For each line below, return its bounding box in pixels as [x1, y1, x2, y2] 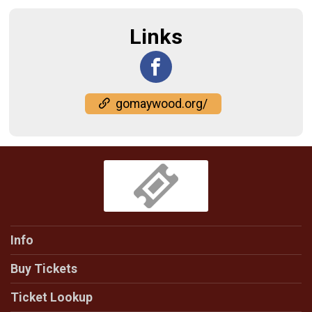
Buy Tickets [10, 262, 77, 276]
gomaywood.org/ [115, 97, 208, 111]
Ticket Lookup [10, 290, 93, 304]
